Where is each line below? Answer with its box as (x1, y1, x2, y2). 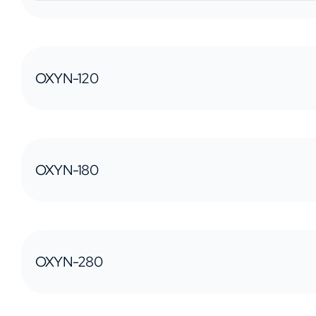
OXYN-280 (35, 253, 102, 272)
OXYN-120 (35, 69, 98, 88)
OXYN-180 (35, 161, 98, 180)
